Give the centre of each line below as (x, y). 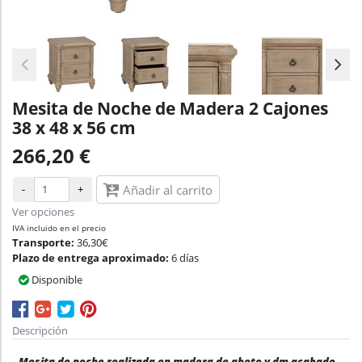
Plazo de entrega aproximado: (92, 258)
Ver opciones (43, 212)
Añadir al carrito (166, 190)
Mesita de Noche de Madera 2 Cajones (170, 109)
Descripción (40, 331)
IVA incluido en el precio (59, 228)
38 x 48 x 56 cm (74, 128)
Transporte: (44, 243)
